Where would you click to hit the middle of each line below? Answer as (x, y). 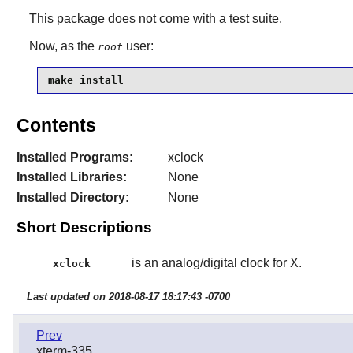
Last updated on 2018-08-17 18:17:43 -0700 (128, 297)
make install (85, 80)
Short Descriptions (84, 227)
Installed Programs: (74, 157)
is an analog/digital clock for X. (216, 262)
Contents (56, 125)
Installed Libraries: (71, 177)
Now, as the (63, 46)
